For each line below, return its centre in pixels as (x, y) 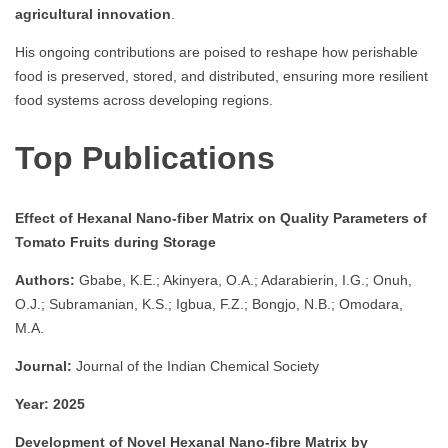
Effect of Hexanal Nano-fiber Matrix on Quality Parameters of (221, 217)
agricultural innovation (93, 13)
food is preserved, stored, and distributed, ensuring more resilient (221, 75)
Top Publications (149, 158)
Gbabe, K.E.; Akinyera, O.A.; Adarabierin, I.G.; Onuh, (243, 279)
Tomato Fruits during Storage (115, 241)
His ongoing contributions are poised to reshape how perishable (216, 51)
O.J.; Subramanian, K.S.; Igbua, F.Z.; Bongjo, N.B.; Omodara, (209, 303)
